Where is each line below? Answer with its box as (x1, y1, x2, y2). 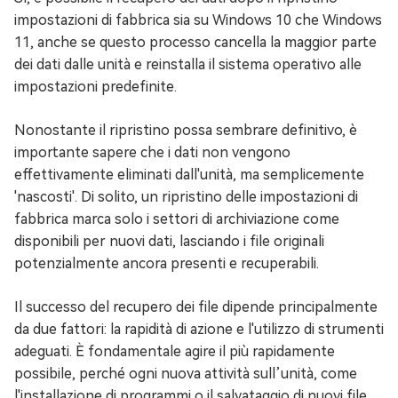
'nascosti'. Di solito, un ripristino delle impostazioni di (14, 188, 358, 206)
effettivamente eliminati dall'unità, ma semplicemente (14, 166, 364, 184)
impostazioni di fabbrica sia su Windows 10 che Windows (14, 12, 382, 29)
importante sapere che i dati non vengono (14, 144, 291, 162)
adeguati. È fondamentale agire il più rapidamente (14, 343, 335, 361)
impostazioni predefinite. (14, 78, 177, 96)
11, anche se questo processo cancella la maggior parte (14, 34, 377, 52)
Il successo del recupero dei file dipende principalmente (14, 298, 378, 316)
